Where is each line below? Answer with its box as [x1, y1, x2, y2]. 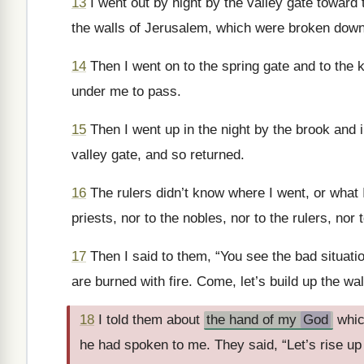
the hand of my [206, 312, 301, 327]
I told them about [94, 312, 204, 327]
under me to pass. [71, 84, 181, 99]
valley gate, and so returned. [71, 147, 245, 162]
